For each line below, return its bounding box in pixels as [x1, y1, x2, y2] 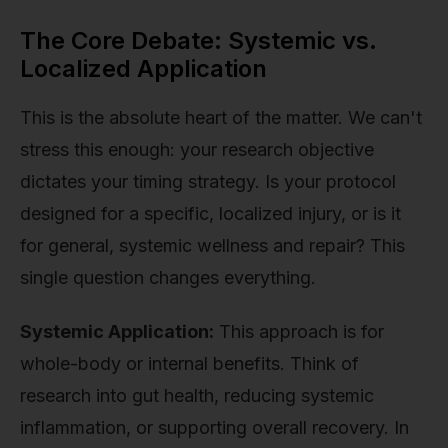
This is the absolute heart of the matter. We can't [20, 106, 422, 128]
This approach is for [214, 320, 384, 342]
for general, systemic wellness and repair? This [20, 234, 405, 256]
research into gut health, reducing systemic [20, 384, 374, 406]
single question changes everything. [20, 266, 316, 288]
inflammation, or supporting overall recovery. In [20, 416, 409, 438]
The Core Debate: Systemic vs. [20, 25, 377, 55]
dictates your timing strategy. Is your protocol [20, 170, 396, 192]
